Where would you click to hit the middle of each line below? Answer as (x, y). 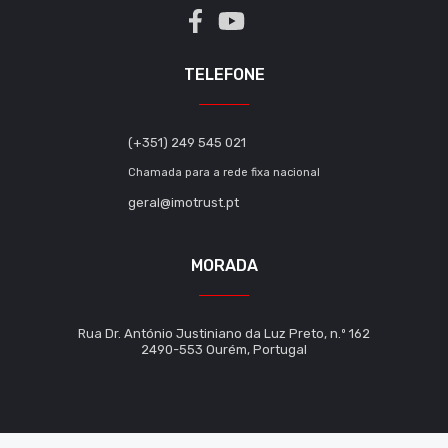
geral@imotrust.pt (183, 202)
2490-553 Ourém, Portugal (224, 349)
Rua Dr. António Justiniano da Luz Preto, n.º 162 (224, 333)
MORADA (224, 265)
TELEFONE (224, 74)
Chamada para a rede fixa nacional (224, 172)
